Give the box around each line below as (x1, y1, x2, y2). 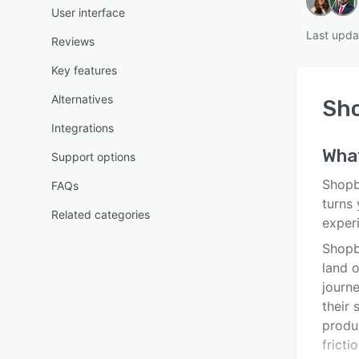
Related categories (51, 208, 150, 221)
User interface (51, 6, 125, 19)
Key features (51, 63, 117, 77)
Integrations (51, 121, 114, 135)
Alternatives (51, 92, 113, 106)
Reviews (51, 34, 95, 48)
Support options (51, 150, 135, 163)
